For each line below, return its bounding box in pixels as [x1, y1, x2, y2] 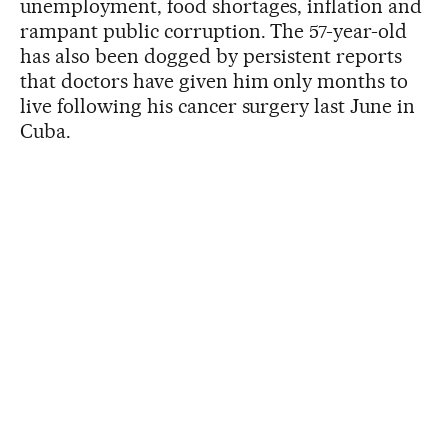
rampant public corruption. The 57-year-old [20, 18, 408, 43]
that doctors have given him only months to [20, 68, 409, 93]
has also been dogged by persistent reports [20, 43, 403, 68]
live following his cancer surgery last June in [20, 93, 416, 118]
